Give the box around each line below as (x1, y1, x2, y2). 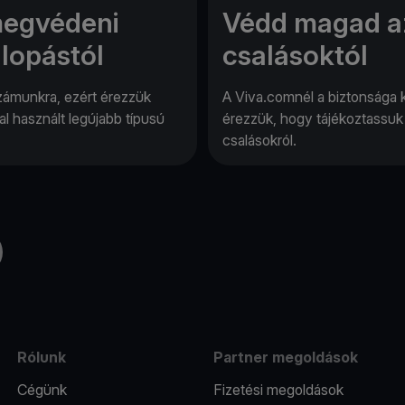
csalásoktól (222, 38, 368, 71)
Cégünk (16, 380, 67, 399)
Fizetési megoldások (212, 380, 344, 399)
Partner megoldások (212, 347, 358, 366)
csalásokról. (222, 130, 297, 149)
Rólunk (16, 347, 66, 366)
